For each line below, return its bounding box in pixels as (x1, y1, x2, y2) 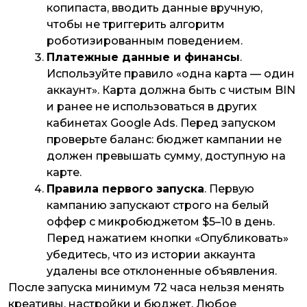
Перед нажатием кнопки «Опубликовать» (47, 231, 288, 245)
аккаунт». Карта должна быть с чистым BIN (47, 83, 295, 97)
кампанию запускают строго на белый (47, 198, 269, 212)
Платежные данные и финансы (47, 50, 240, 64)
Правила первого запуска (47, 182, 204, 195)
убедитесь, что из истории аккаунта (47, 247, 256, 261)
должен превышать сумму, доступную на (47, 149, 286, 162)
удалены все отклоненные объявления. (47, 264, 277, 278)
